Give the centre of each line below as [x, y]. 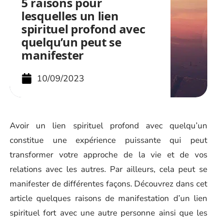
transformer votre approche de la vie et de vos [108, 155]
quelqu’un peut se [71, 42]
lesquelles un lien [70, 16]
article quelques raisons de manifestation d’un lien [108, 198]
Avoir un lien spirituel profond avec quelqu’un [108, 126]
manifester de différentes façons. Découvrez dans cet [108, 184]
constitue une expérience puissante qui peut [108, 140]
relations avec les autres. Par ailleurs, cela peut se [108, 169]
